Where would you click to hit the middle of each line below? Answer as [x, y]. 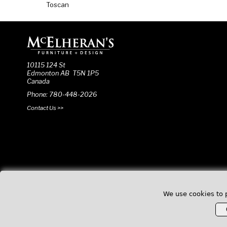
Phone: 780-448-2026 [62, 94]
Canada [38, 81]
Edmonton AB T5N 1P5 [63, 73]
